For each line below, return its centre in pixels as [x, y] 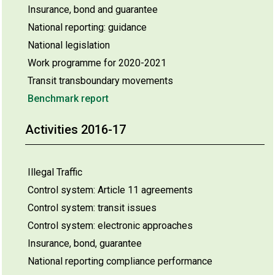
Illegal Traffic [55, 172]
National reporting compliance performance [120, 261]
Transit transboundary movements [100, 81]
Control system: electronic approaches [110, 226]
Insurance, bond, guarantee [85, 243]
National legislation [69, 45]
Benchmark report [68, 99]
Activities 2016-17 [76, 130]
